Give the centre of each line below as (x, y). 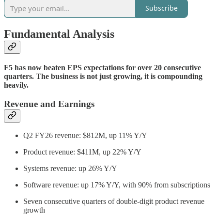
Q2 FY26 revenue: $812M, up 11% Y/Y (85, 136)
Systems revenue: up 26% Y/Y (70, 169)
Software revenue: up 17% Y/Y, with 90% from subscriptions (117, 185)
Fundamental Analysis (59, 34)
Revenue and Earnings (49, 104)
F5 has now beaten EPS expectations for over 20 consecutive (102, 67)
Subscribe (162, 8)
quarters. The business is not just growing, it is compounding (103, 76)
